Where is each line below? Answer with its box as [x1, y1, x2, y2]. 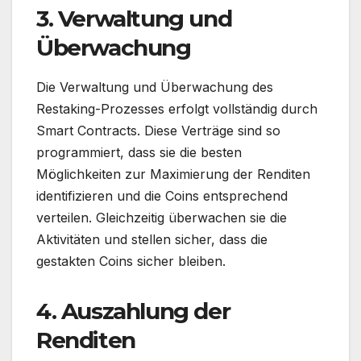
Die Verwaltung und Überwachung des [36, 78, 273, 95]
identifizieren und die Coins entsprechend [36, 187, 288, 204]
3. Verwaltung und [36, 4, 232, 32]
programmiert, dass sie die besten [36, 143, 242, 160]
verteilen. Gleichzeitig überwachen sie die [36, 209, 287, 226]
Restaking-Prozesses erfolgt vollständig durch [36, 100, 317, 117]
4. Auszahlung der [36, 297, 230, 325]
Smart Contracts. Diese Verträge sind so [36, 122, 280, 139]
